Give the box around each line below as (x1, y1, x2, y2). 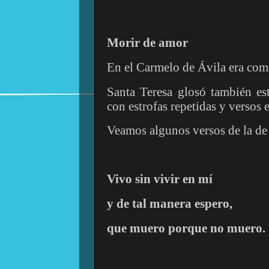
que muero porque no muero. (107, 220, 265, 235)
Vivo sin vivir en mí (107, 172, 213, 187)
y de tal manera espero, (107, 196, 232, 211)
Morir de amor (107, 35, 188, 50)
